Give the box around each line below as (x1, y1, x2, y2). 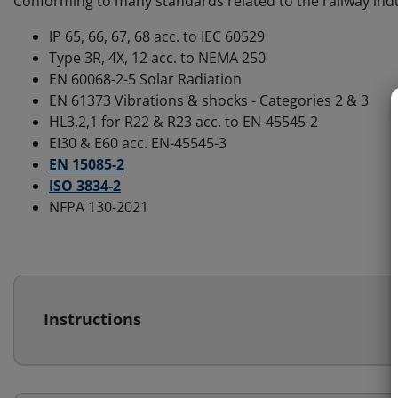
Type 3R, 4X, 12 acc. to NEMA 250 (49, 48, 266, 68)
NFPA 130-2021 (49, 197, 148, 217)
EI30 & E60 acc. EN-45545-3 (49, 133, 227, 153)
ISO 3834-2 (49, 176, 121, 195)
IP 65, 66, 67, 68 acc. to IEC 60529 (49, 27, 265, 46)
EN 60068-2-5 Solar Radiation (49, 69, 242, 89)
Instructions (44, 308, 141, 330)
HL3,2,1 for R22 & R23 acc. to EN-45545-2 (49, 112, 318, 131)
